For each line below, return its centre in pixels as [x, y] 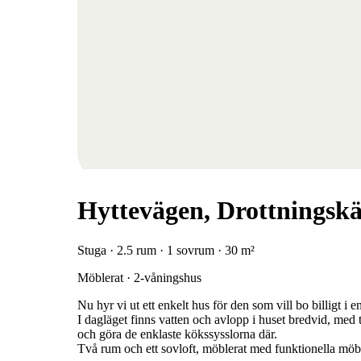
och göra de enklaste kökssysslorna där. [177, 334]
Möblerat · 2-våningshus [139, 277]
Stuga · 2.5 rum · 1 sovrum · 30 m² [166, 250]
